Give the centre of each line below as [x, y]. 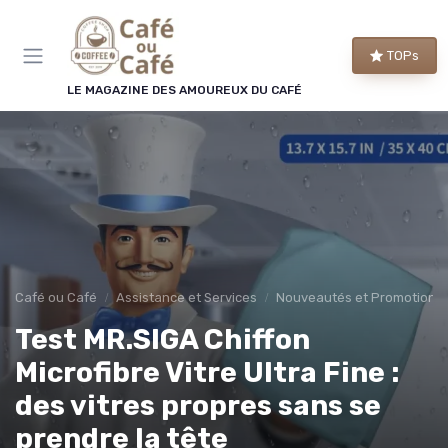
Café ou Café [56, 297]
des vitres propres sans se [198, 405]
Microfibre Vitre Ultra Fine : [207, 372]
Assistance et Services [186, 297]
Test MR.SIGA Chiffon [162, 339]
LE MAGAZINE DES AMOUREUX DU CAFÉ [184, 90]
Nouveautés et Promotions [359, 297]
